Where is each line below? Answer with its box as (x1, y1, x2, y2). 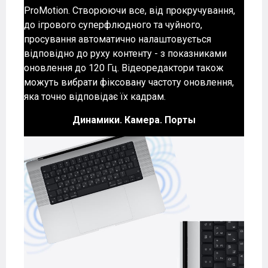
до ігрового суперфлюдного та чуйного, (24, 19, 202, 31)
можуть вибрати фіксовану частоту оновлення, (24, 77, 234, 89)
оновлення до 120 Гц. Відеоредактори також (24, 62, 224, 74)
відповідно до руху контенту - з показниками (24, 48, 227, 60)
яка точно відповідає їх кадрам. (24, 91, 166, 103)
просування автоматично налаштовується (24, 33, 211, 45)
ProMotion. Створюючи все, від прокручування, (24, 5, 235, 17)
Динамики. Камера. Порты (72, 114, 196, 126)
